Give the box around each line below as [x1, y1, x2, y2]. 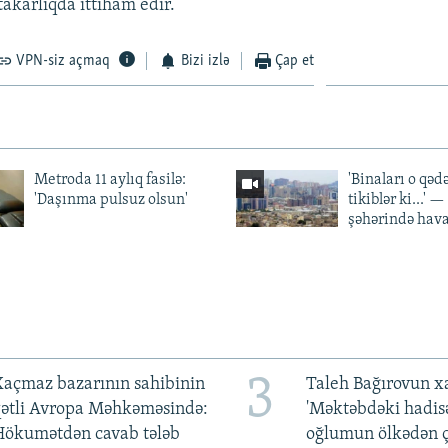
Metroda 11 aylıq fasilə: [33, 172, 186, 189]
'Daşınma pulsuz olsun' [33, 192, 188, 209]
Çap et [275, 53, 315, 70]
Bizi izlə [180, 53, 230, 70]
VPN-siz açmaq [16, 53, 111, 70]
